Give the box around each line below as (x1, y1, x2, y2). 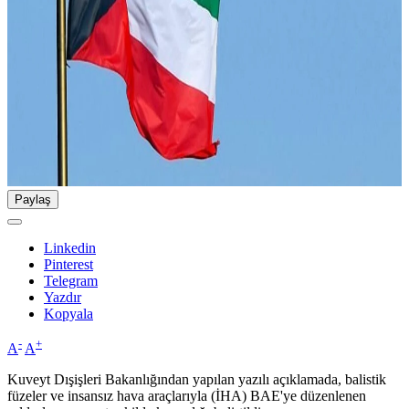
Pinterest (44, 257, 93, 273)
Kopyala (44, 306, 93, 322)
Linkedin (44, 240, 96, 257)
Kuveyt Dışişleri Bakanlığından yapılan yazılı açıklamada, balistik (7, 372, 386, 388)
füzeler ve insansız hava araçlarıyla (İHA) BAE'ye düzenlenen (7, 388, 366, 404)
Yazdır (44, 289, 81, 306)
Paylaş (15, 193, 51, 207)
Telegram (44, 273, 98, 289)
